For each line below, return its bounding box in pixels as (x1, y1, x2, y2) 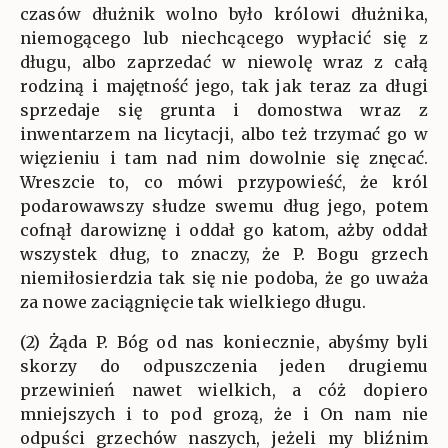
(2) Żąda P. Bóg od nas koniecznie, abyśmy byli (20, 332, 428, 352)
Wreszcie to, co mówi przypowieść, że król (20, 172, 428, 192)
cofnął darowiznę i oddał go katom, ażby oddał (20, 220, 428, 240)
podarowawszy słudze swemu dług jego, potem (20, 196, 428, 216)
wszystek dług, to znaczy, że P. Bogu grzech (20, 244, 428, 264)
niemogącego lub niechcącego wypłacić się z (20, 28, 428, 48)
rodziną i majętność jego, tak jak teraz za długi (20, 76, 428, 96)
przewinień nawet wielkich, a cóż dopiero (20, 380, 428, 400)
